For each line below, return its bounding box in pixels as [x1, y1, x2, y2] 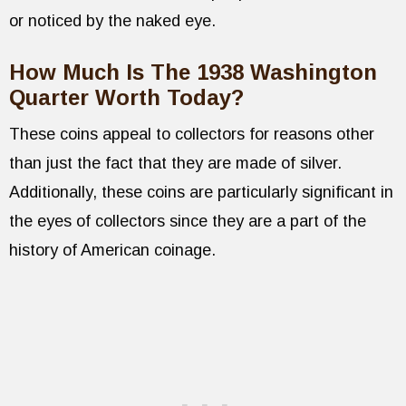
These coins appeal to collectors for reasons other [9, 125, 374, 144]
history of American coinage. [9, 241, 216, 260]
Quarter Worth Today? [9, 85, 244, 111]
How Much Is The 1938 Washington [9, 60, 377, 85]
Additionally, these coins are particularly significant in [9, 183, 393, 202]
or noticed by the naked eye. [9, 12, 220, 31]
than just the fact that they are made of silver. [9, 154, 342, 173]
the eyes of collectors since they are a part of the [9, 212, 366, 231]
